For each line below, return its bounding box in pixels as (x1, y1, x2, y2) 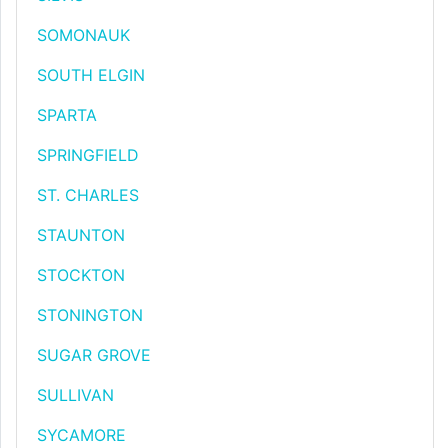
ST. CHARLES (37, 185, 139, 205)
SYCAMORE (37, 425, 126, 445)
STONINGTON (37, 305, 143, 325)
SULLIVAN (37, 385, 114, 405)
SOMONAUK (37, 25, 130, 45)
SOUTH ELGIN (37, 65, 145, 85)
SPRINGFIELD (37, 145, 139, 165)
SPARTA (37, 105, 97, 125)
